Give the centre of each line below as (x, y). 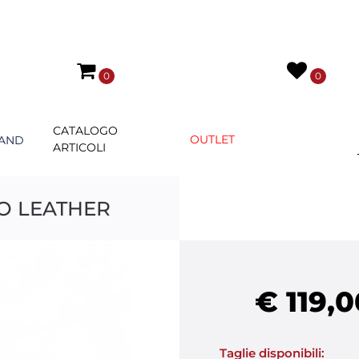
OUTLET (213, 139)
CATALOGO (85, 131)
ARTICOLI (79, 147)
